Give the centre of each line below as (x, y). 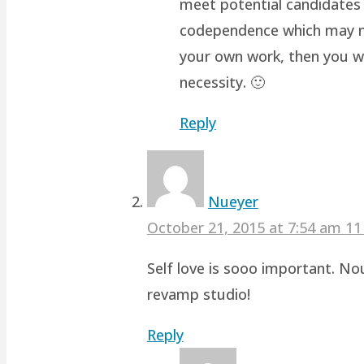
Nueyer (233, 201)
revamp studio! (198, 294)
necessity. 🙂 (222, 82)
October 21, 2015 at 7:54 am (246, 227)
